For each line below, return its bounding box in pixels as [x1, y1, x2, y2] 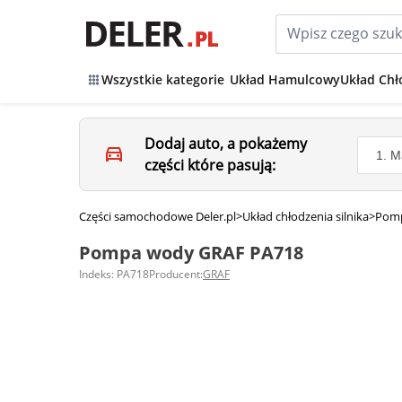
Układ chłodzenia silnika [242, 208, 369, 224]
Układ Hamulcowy [230, 71, 340, 88]
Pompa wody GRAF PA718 [79, 240, 303, 265]
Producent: [149, 267, 203, 282]
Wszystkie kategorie [101, 71, 224, 88]
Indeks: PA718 [79, 267, 149, 282]
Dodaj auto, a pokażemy [144, 134, 308, 153]
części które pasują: [144, 155, 276, 175]
